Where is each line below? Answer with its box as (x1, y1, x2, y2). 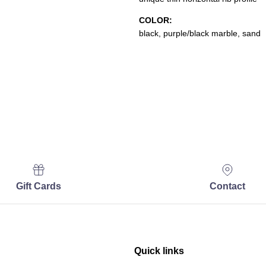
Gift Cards (15, 180, 61, 191)
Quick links (134, 245, 184, 256)
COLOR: (138, 15, 172, 25)
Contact (210, 180, 246, 191)
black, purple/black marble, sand (138, 28, 261, 38)
